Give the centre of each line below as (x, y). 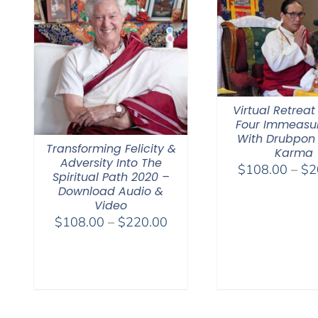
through (189, 274)
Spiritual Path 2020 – (111, 177)
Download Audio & (111, 191)
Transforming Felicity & (111, 148)
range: (185, 238)
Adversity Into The (111, 163)
